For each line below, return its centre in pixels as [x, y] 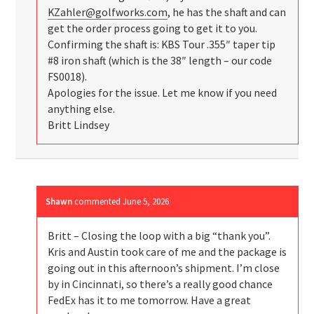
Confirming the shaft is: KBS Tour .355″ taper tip [162, 45]
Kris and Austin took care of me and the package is [168, 252]
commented [99, 202]
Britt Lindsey [79, 125]
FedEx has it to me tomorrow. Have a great [150, 301]
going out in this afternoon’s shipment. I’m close [164, 268]
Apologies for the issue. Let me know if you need [163, 93]
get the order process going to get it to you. [153, 29]
